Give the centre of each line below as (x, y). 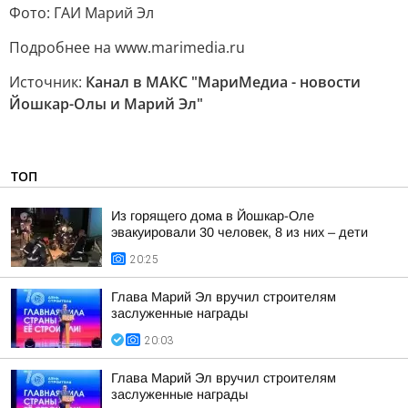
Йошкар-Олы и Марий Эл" (106, 104)
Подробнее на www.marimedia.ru (127, 47)
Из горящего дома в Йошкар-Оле (213, 216)
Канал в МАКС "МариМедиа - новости (223, 82)
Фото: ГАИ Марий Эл (82, 13)
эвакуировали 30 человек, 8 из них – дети (240, 232)
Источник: (47, 82)
